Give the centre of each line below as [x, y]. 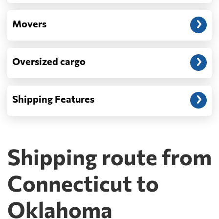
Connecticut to [83, 182]
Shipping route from [109, 156]
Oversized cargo [49, 61]
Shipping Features [53, 99]
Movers [29, 23]
